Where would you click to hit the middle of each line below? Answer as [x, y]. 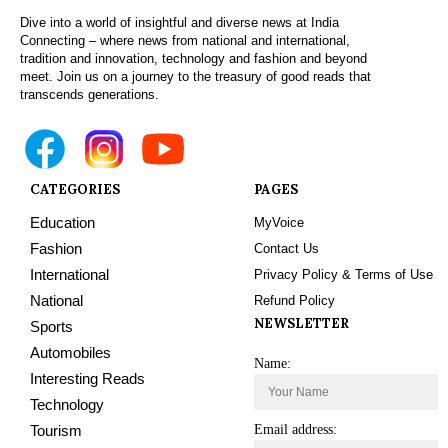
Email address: [295, 430]
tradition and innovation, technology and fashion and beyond [193, 59]
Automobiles [70, 353]
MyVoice [279, 223]
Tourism [56, 431]
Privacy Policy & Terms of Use [343, 275]
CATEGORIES [75, 190]
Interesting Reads [87, 379]
